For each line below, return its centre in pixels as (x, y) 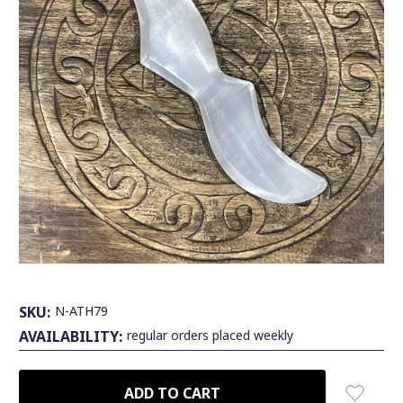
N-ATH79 (81, 310)
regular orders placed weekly (210, 335)
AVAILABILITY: (71, 336)
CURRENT (52, 380)
